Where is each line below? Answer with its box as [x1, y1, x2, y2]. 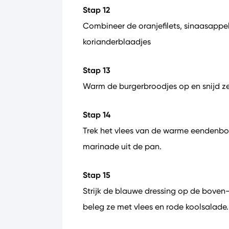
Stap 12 [83, 5, 110, 15]
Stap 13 [83, 65, 110, 76]
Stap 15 [83, 170, 110, 180]
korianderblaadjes [83, 37, 151, 47]
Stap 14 [83, 109, 110, 120]
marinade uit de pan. [83, 142, 162, 151]
